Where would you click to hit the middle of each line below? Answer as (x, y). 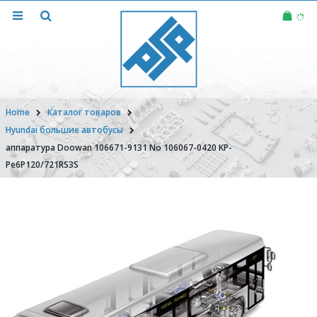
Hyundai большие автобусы (64, 130)
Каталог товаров (84, 112)
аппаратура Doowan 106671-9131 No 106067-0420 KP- (119, 148)
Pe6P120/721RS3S (42, 165)
